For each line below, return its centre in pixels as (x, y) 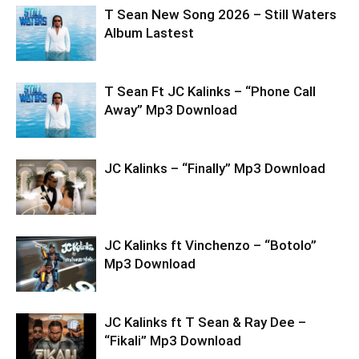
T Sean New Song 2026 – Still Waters (220, 14)
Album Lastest (149, 33)
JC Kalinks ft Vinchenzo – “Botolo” (210, 245)
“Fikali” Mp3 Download (173, 341)
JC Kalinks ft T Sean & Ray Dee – (205, 322)
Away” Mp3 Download (171, 110)
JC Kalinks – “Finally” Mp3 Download (215, 168)
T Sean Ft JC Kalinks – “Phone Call (210, 91)
